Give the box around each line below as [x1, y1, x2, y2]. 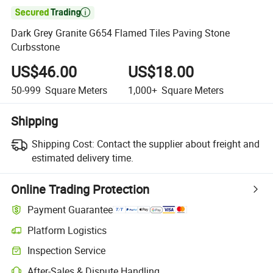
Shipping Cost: [31, 136, 94, 151]
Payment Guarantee [27, 203, 113, 217]
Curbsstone [11, 40, 60, 54]
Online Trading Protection [11, 180, 150, 197]
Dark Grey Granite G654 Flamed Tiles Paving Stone [11, 26, 230, 40]
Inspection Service [27, 244, 106, 258]
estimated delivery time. [31, 151, 133, 165]
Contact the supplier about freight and [96, 136, 260, 151]
